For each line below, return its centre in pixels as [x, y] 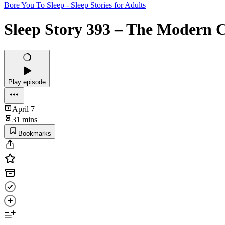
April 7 [23, 109]
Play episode [27, 82]
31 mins [25, 119]
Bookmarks [35, 133]
